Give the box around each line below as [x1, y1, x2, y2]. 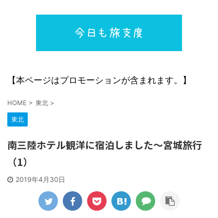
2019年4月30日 [16, 175, 65, 183]
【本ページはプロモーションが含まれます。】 [7, 75, 191, 85]
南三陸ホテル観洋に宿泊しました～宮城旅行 [7, 138, 202, 152]
